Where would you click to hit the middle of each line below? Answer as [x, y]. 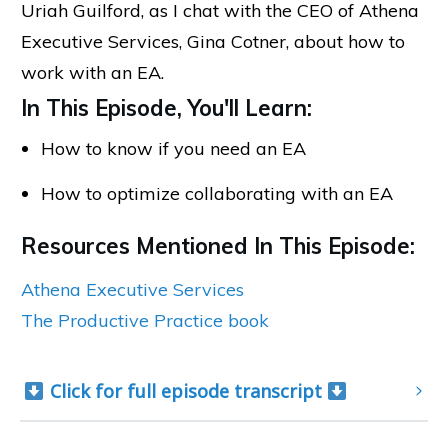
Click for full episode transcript [185, 390]
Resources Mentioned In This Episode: [218, 245]
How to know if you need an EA [173, 148]
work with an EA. [92, 72]
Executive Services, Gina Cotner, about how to [213, 41]
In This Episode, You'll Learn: [166, 107]
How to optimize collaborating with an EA [217, 193]
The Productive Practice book [145, 320]
